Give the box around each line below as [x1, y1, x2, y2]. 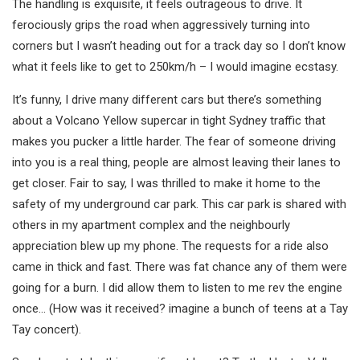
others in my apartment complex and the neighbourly [12, 217, 290, 232]
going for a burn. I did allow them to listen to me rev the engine [12, 280, 342, 295]
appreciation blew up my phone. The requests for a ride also [12, 238, 329, 253]
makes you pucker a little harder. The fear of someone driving [12, 133, 336, 149]
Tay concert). [12, 321, 81, 337]
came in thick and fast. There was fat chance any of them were [12, 259, 347, 274]
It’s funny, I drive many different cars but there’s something [12, 92, 321, 107]
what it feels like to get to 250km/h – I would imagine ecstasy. [12, 59, 338, 74]
